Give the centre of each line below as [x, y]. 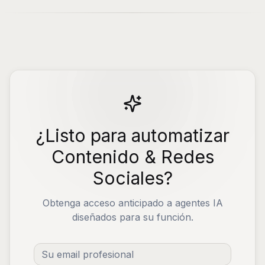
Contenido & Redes [132, 157]
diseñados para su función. [132, 217]
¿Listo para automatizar [132, 135]
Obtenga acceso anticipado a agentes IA [132, 203]
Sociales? [132, 178]
